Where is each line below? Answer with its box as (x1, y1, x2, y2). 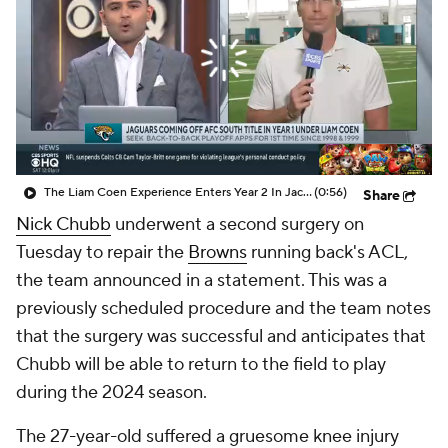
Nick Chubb (16, 213, 111, 236)
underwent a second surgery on (111, 213, 364, 236)
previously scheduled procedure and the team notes (16, 297, 431, 320)
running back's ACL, (247, 241, 408, 264)
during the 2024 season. (16, 381, 215, 404)
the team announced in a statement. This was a (16, 269, 387, 292)
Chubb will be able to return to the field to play (16, 353, 386, 376)
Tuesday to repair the (16, 241, 188, 264)
